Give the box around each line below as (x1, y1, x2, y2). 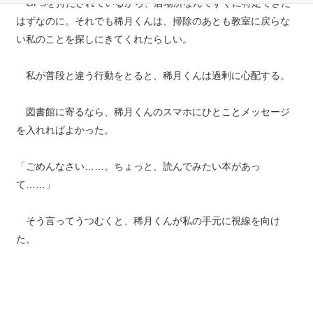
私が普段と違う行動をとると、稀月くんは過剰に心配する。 (15, 70, 290, 81)
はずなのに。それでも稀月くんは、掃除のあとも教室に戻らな (15, 15, 290, 27)
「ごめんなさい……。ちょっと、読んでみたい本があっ (15, 161, 261, 172)
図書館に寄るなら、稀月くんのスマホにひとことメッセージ (15, 106, 290, 117)
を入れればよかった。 (15, 124, 114, 136)
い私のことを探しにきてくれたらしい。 (15, 34, 192, 45)
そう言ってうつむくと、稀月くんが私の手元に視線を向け (15, 215, 280, 226)
